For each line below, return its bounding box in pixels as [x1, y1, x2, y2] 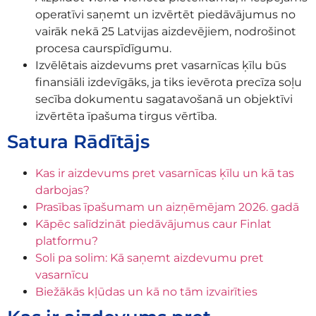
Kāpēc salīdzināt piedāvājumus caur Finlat [35, 217, 272, 231]
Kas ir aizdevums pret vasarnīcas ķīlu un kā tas [35, 166, 294, 180]
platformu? [35, 233, 98, 248]
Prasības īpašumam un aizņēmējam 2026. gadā [35, 200, 299, 214]
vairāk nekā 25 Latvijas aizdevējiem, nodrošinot [35, 24, 296, 38]
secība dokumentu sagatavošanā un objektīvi [35, 92, 293, 106]
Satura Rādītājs [7, 130, 150, 153]
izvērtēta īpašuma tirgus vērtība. [35, 109, 217, 123]
